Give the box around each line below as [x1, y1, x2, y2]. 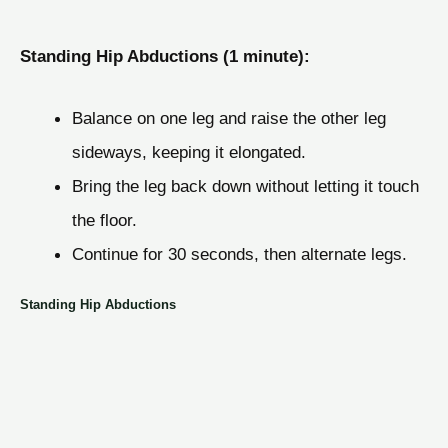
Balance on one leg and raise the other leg [71, 107, 386, 128]
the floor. [71, 209, 137, 230]
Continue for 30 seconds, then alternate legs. [71, 243, 407, 264]
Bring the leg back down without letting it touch [71, 175, 419, 196]
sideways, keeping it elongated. [71, 141, 306, 162]
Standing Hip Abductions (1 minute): [20, 46, 310, 67]
